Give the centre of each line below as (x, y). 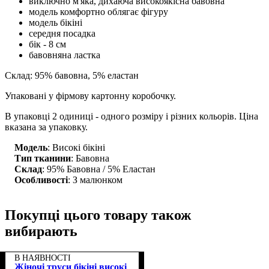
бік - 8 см (47, 44)
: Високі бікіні (76, 147)
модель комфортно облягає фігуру (98, 11)
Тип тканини (43, 158)
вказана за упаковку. (46, 127)
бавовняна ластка (65, 55)
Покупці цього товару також (98, 215)
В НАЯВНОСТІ (43, 258)
